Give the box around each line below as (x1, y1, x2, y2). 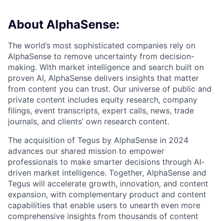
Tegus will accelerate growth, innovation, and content (8, 178, 208, 188)
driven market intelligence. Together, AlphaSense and (8, 167, 206, 178)
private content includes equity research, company (8, 94, 197, 105)
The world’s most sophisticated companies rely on (8, 40, 195, 50)
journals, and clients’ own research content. (8, 116, 169, 126)
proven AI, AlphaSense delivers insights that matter (8, 73, 199, 83)
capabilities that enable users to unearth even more (8, 200, 200, 210)
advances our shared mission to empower (8, 146, 164, 156)
